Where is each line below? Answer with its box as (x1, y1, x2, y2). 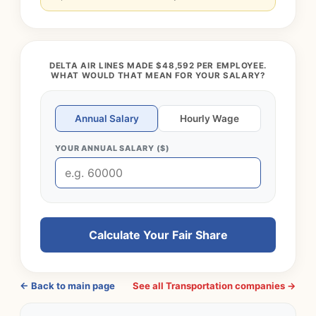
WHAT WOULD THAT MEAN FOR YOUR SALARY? (51, 71, 265, 80)
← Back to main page (20, 280, 115, 291)
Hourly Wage (180, 113, 239, 124)
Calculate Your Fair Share (88, 228, 228, 242)
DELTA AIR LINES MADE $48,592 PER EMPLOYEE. (49, 61, 267, 71)
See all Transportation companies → (133, 280, 296, 291)
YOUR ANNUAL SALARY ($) (55, 143, 171, 153)
